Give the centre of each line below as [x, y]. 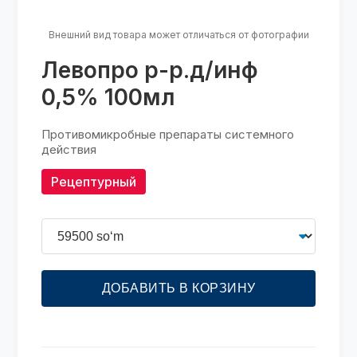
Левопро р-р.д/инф [150, 70]
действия [69, 149]
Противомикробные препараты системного [168, 134]
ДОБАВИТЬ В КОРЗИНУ [178, 288]
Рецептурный [94, 181]
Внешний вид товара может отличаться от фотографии [178, 34]
